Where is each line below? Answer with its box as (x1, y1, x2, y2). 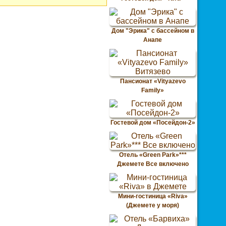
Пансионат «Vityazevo (120, 78, 186, 85)
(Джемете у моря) (126, 202, 179, 209)
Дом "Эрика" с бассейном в (111, 27, 194, 34)
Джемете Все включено (117, 160, 189, 167)
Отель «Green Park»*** (119, 151, 187, 158)
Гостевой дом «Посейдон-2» (110, 119, 195, 126)
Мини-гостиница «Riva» (118, 193, 188, 200)
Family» (141, 87, 164, 94)
